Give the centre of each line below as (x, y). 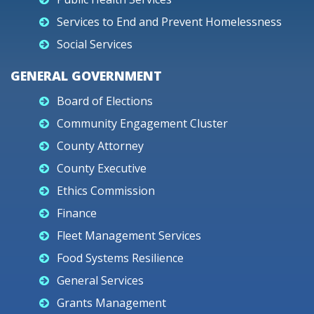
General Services (100, 280)
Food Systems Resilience (120, 258)
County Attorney (100, 146)
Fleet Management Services (129, 235)
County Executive (102, 168)
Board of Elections (105, 101)
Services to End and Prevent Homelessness (169, 22)
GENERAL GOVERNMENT (86, 76)
